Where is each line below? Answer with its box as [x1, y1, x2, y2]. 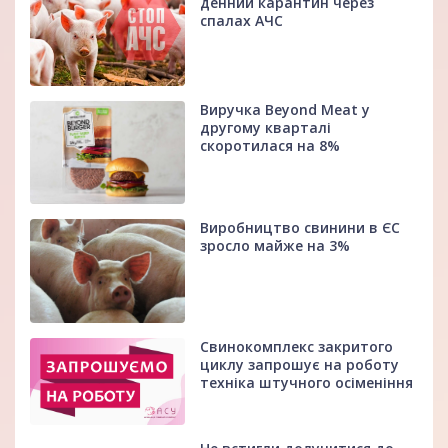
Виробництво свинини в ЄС [200, 218, 401, 238]
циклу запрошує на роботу [200, 355, 400, 375]
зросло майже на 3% [200, 236, 351, 256]
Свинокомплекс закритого [200, 337, 394, 357]
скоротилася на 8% [200, 136, 341, 156]
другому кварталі [200, 118, 332, 138]
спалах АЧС [200, 11, 284, 31]
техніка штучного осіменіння [200, 373, 414, 393]
